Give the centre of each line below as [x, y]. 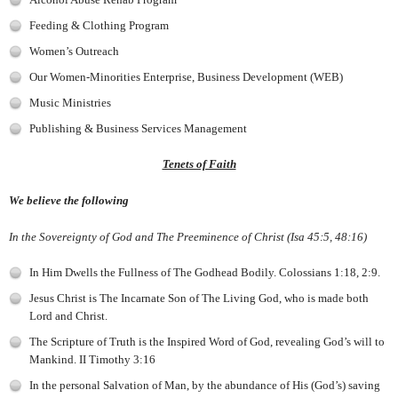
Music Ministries [70, 102]
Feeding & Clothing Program [99, 25]
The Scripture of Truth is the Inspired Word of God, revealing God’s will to [207, 341]
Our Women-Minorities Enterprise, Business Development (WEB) [186, 76]
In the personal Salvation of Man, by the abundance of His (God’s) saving [205, 385]
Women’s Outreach [74, 51]
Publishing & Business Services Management [138, 128]
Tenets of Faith [199, 163]
